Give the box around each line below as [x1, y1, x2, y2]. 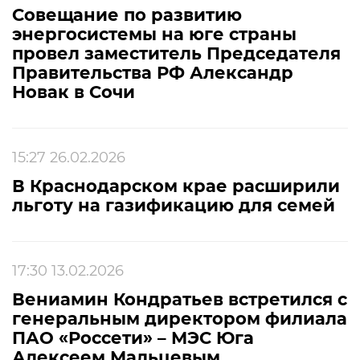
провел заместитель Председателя [12, 43, 341, 63]
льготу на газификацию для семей [12, 195, 335, 215]
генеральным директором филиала [12, 309, 347, 329]
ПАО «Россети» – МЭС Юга [12, 328, 254, 348]
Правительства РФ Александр [12, 63, 293, 83]
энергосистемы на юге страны [12, 24, 297, 44]
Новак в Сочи [12, 82, 135, 102]
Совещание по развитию [12, 5, 242, 25]
